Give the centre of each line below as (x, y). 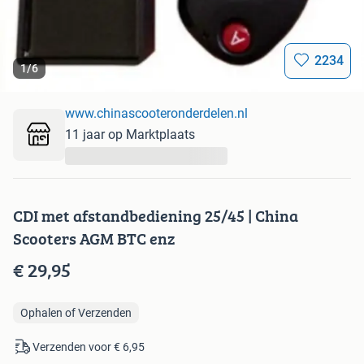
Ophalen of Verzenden (76, 312)
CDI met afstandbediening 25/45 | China (156, 215)
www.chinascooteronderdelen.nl (156, 113)
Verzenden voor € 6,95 (89, 347)
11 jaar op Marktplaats (130, 134)
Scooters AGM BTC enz (94, 238)
